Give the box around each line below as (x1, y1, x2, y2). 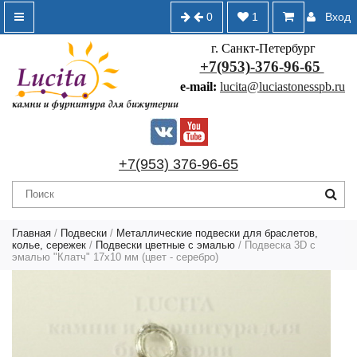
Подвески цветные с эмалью (96, 238, 235, 251)
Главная (12, 226, 51, 239)
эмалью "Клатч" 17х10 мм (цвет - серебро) (12, 250, 218, 263)
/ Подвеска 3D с (235, 238, 316, 251)
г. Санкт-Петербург (208, 41, 316, 55)
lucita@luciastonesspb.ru (220, 80, 345, 93)
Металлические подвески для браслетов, (116, 226, 318, 239)
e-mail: (180, 80, 220, 93)
